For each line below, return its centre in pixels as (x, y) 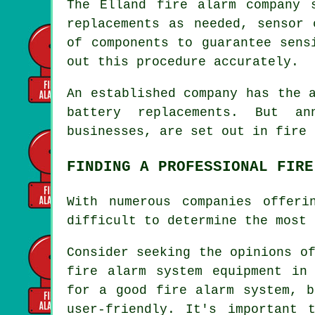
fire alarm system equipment (174, 272)
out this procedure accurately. (183, 62)
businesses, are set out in (171, 131)
